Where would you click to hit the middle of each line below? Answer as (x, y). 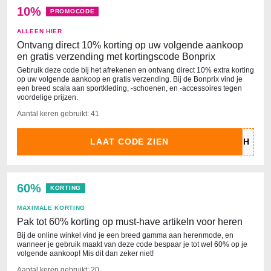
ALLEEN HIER (40, 31)
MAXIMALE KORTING (51, 208)
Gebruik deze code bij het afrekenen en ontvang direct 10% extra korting (135, 70)
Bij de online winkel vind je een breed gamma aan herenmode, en (125, 235)
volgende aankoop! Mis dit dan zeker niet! (85, 253)
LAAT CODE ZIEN (129, 142)
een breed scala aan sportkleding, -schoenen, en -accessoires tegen (129, 88)
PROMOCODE (73, 11)
